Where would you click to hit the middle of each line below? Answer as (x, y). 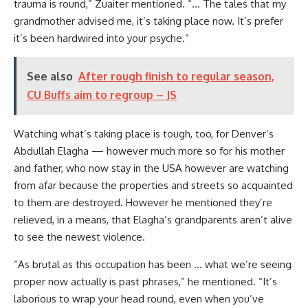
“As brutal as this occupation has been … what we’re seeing (153, 264)
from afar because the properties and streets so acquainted (153, 185)
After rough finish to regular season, (176, 76)
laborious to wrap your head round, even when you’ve (139, 298)
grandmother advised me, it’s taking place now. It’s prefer (148, 21)
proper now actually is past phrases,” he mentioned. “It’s (145, 281)
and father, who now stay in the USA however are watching (151, 168)
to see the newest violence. (79, 236)
